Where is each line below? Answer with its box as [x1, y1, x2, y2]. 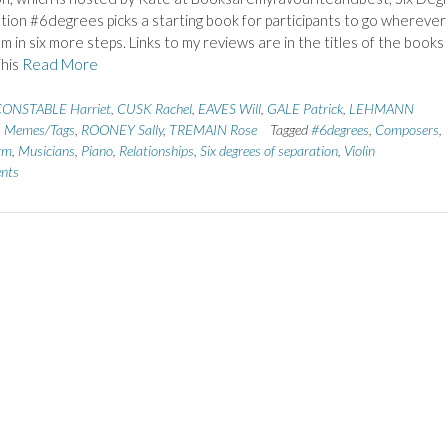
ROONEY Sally [80, 120, 163, 138]
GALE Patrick [266, 99, 343, 117]
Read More [21, 55, 98, 74]
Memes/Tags [3, 120, 75, 138]
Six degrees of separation [199, 141, 338, 159]
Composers [374, 120, 439, 138]
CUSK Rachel [116, 99, 192, 117]
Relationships [118, 141, 194, 159]
